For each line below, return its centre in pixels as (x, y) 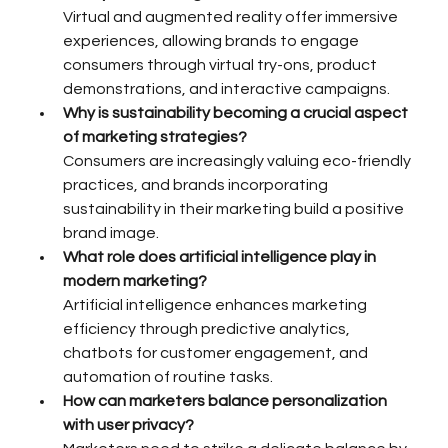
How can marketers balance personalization (227, 401)
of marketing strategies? (155, 137)
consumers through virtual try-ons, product (222, 65)
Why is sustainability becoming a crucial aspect (237, 113)
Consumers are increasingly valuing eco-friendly (239, 161)
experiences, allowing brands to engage (213, 41)
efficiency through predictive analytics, (208, 329)
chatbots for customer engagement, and (217, 353)
